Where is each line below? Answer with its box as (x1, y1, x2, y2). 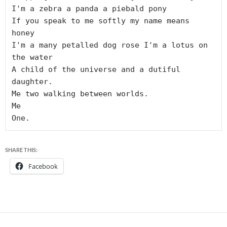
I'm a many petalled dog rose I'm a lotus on (12, 40, 208, 50)
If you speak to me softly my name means (12, 16, 190, 25)
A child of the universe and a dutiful (12, 64, 180, 74)
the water (12, 52, 53, 62)
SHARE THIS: (5, 146, 37, 153)
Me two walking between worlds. (12, 89, 148, 98)
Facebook (28, 161, 58, 171)
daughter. (12, 77, 53, 86)
